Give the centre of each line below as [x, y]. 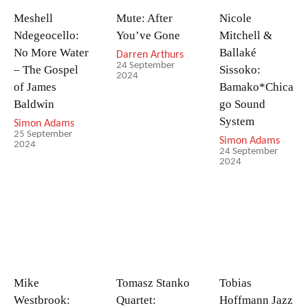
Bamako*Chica [256, 87]
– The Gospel [46, 69]
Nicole [235, 18]
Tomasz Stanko [153, 283]
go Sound [242, 104]
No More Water [51, 52]
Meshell [33, 18]
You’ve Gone [148, 35]
